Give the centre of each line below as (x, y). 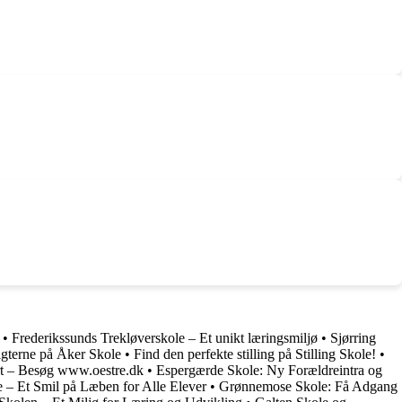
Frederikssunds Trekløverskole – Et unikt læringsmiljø (165, 337)
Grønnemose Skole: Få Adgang (308, 386)
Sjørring (353, 337)
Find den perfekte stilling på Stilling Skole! (255, 354)
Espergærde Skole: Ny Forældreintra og (269, 370)
